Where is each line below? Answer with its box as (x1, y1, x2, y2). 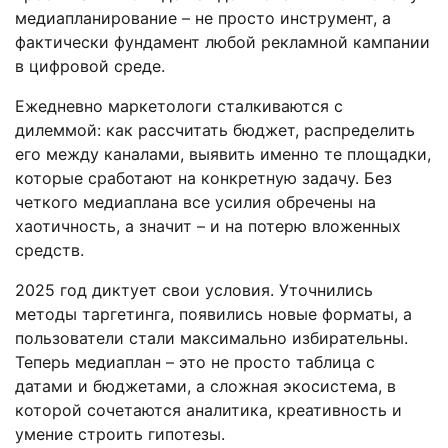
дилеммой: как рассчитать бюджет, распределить (15, 119, 415, 140)
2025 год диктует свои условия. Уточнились (15, 279, 373, 300)
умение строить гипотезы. (15, 423, 225, 444)
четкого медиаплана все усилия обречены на (15, 191, 376, 212)
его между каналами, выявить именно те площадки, (15, 143, 431, 164)
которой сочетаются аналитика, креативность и (15, 399, 402, 420)
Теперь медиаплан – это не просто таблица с (15, 351, 375, 372)
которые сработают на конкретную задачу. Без (15, 167, 392, 188)
